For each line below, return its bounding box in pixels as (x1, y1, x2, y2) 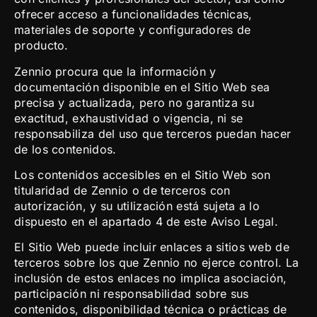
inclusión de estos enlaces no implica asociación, (14, 271, 287, 286)
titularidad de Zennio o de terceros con (14, 183, 231, 197)
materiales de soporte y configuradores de (14, 23, 251, 38)
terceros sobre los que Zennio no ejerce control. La (14, 255, 299, 270)
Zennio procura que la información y (14, 64, 217, 79)
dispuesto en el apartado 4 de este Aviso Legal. (14, 214, 279, 229)
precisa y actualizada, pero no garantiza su (14, 95, 254, 110)
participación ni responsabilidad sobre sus (14, 287, 249, 301)
